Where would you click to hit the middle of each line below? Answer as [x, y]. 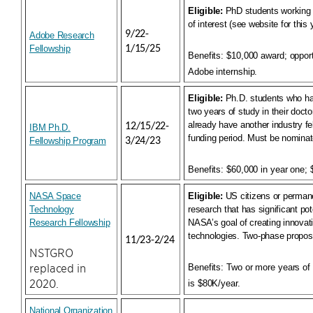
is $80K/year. [214, 283]
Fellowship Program [68, 141]
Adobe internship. [223, 72]
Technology [52, 209]
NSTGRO [51, 252]
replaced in [58, 268]
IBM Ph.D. [50, 128]
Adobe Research [62, 35]
